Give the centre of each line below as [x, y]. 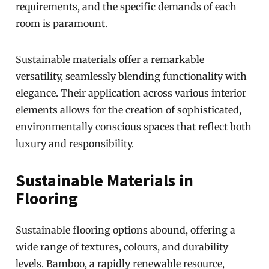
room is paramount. [62, 23]
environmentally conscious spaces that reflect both [134, 127]
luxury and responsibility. [75, 144]
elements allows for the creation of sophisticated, [129, 110]
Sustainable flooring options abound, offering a [126, 230]
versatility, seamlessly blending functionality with [131, 76]
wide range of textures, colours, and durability [122, 247]
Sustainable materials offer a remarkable [110, 59]
